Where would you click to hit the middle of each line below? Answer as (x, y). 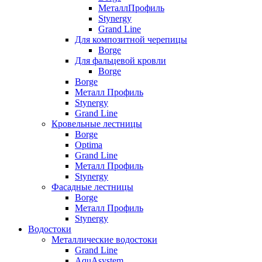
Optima (89, 145)
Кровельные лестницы (97, 124)
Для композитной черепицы (131, 40)
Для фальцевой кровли (120, 61)
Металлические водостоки (104, 240)
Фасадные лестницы (92, 187)
